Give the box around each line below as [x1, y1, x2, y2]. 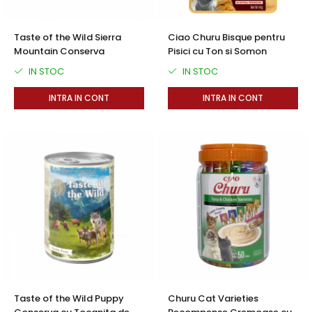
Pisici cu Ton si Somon [168, 45, 267, 58]
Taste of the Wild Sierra [14, 31, 121, 44]
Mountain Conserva [14, 45, 104, 58]
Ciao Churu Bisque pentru [168, 31, 285, 44]
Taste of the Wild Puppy [14, 292, 124, 305]
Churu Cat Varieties [168, 292, 258, 305]
